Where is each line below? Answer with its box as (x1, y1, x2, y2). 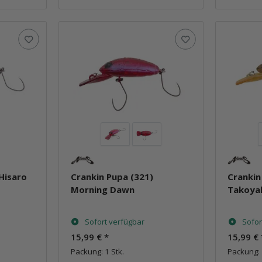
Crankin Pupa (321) (70, 170, 153, 182)
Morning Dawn (70, 183, 135, 195)
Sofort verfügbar (84, 216, 144, 227)
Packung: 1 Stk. (70, 246, 124, 257)
